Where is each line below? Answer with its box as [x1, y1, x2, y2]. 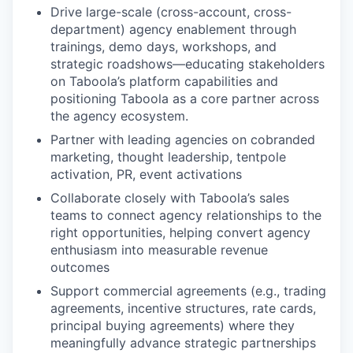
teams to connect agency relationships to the [50, 206, 321, 223]
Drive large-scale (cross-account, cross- [50, 3, 292, 20]
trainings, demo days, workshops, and [50, 38, 277, 54]
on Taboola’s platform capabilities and [50, 72, 278, 89]
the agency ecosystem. [50, 107, 188, 124]
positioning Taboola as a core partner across [50, 90, 319, 106]
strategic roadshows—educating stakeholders [50, 55, 325, 72]
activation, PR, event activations [50, 165, 242, 182]
